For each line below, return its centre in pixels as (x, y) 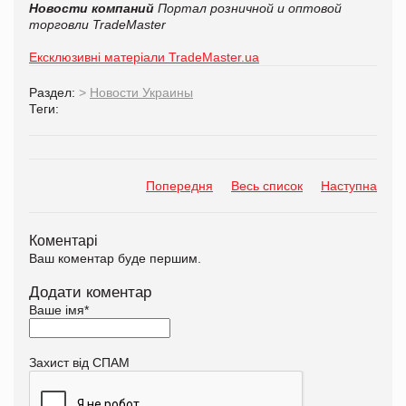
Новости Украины (141, 92)
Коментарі (63, 240)
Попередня (179, 185)
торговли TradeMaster (97, 24)
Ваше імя (57, 309)
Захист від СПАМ (79, 362)
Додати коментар (90, 292)
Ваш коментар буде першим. (115, 258)
